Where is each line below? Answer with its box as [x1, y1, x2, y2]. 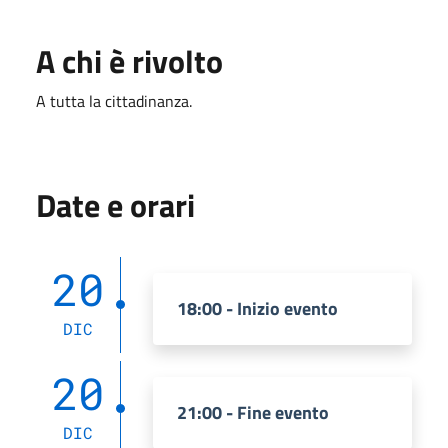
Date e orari [36, 180, 195, 229]
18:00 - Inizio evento [177, 294, 338, 322]
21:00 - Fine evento [177, 398, 329, 426]
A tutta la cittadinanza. [36, 88, 192, 113]
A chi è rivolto [36, 36, 223, 85]
